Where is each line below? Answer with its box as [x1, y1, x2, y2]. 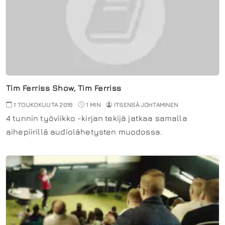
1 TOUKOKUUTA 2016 [12, 100, 73, 108]
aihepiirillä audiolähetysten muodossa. [6, 127, 163, 136]
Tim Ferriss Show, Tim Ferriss [6, 83, 122, 92]
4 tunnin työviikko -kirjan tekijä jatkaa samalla [6, 113, 187, 123]
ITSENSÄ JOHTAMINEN [114, 100, 178, 108]
